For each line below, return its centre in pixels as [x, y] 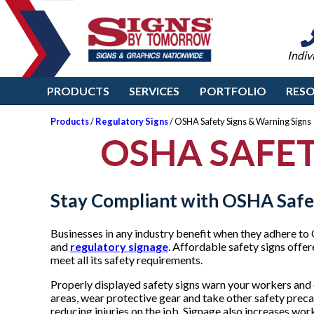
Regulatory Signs [132, 121]
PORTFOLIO [233, 91]
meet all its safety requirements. [127, 260]
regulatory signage [119, 247]
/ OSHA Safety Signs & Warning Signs [240, 121]
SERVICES [155, 91]
